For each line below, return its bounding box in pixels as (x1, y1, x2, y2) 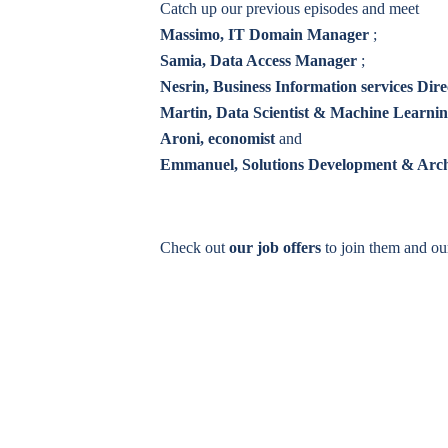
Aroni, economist (160, 130, 276, 148)
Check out (160, 239, 230, 257)
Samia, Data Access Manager (160, 52, 358, 70)
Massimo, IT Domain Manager (160, 26, 370, 44)
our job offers (229, 239, 322, 257)
